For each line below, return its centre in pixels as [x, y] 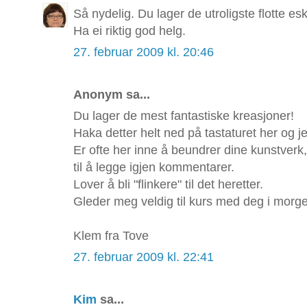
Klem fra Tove [111, 236]
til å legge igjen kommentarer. [154, 168]
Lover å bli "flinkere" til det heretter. [168, 185]
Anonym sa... [112, 95]
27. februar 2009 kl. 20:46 [144, 52]
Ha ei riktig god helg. [130, 31]
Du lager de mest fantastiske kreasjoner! [184, 116]
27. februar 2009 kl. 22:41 [144, 257]
